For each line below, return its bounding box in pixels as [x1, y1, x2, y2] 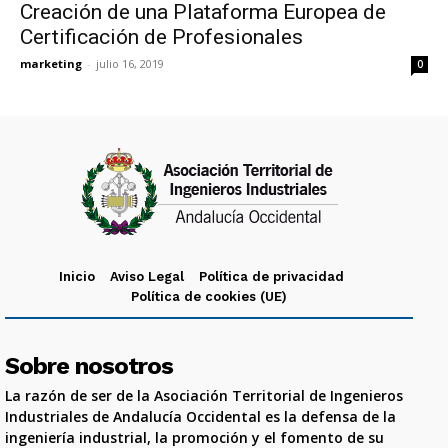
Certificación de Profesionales [20, 25, 303, 49]
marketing [20, 56, 82, 71]
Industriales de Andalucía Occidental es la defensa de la [5, 407, 396, 426]
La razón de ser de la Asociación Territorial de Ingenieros [5, 386, 403, 405]
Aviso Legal [110, 269, 184, 284]
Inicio [59, 269, 95, 284]
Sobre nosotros [5, 352, 173, 380]
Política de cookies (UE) [131, 289, 287, 304]
